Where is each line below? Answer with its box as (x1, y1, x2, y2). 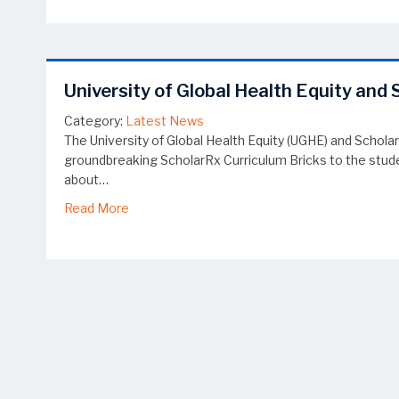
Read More (64, 200, 129, 216)
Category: (64, 113, 123, 129)
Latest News (126, 113, 204, 129)
